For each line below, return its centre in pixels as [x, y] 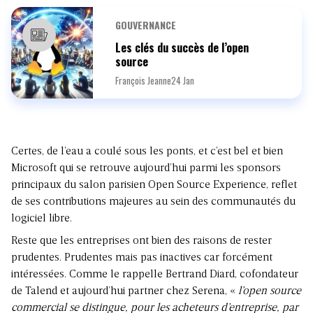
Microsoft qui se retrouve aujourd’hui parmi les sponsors [146, 169]
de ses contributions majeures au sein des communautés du [153, 202]
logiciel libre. [42, 219]
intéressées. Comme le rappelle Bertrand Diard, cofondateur [155, 275]
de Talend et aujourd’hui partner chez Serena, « [123, 292]
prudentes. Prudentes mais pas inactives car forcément [142, 258]
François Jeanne [144, 81]
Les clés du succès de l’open [182, 48]
